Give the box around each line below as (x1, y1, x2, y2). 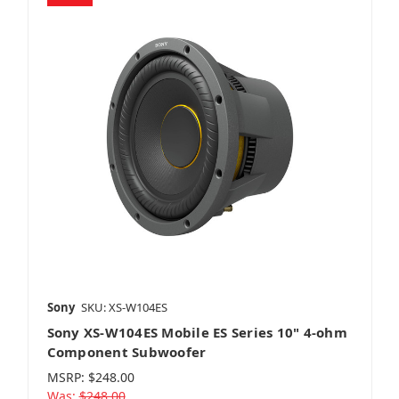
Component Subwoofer (46, 343, 207, 362)
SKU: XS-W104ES (80, 299, 167, 316)
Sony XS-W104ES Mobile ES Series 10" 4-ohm (46, 323, 347, 342)
